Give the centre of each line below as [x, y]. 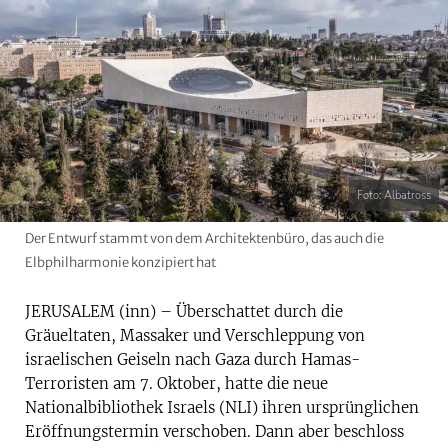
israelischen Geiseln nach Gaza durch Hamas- [192, 359]
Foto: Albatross [394, 195]
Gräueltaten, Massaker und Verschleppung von [195, 335]
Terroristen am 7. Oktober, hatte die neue [176, 383]
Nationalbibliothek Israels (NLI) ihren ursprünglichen [222, 407]
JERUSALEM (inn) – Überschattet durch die [184, 311]
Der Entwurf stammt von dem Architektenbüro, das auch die [204, 238]
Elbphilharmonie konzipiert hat [120, 262]
